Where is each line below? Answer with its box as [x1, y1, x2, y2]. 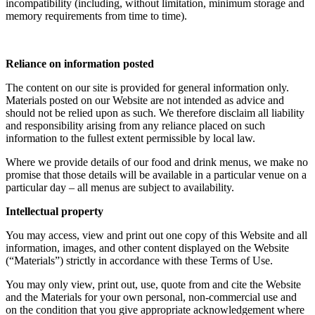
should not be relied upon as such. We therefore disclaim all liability [6, 107, 304, 120]
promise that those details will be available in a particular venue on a [6, 169, 307, 181]
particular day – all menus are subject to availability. [6, 181, 234, 194]
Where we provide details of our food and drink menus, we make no [6, 156, 308, 169]
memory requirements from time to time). [6, 10, 187, 22]
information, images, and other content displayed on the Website [6, 242, 289, 255]
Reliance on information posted [6, 58, 154, 70]
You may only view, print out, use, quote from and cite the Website [6, 278, 301, 291]
